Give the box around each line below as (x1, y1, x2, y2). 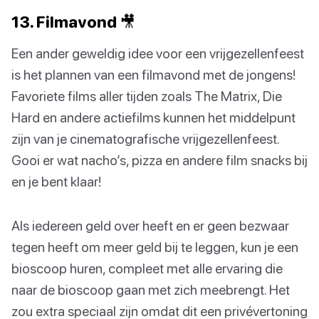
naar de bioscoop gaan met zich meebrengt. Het (11, 281, 290, 298)
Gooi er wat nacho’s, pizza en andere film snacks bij (11, 151, 308, 168)
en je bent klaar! (11, 172, 101, 189)
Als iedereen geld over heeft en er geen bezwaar (11, 216, 289, 234)
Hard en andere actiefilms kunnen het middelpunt (11, 108, 296, 125)
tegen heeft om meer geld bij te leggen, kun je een (11, 238, 298, 255)
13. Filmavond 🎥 (11, 11, 135, 31)
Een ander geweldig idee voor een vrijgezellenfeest (11, 44, 304, 61)
